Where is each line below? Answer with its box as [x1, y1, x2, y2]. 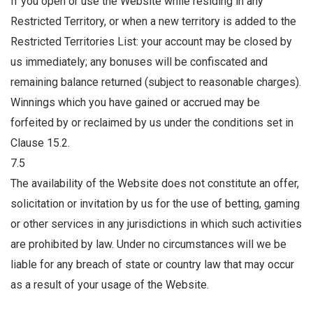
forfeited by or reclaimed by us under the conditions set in [10, 115, 293, 129]
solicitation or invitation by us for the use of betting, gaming [10, 196, 300, 210]
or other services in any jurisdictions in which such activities [10, 217, 302, 231]
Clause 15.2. [10, 136, 70, 150]
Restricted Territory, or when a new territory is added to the [10, 14, 296, 28]
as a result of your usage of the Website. [10, 277, 209, 291]
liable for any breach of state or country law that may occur [10, 257, 294, 271]
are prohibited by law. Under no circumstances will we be [10, 237, 286, 251]
